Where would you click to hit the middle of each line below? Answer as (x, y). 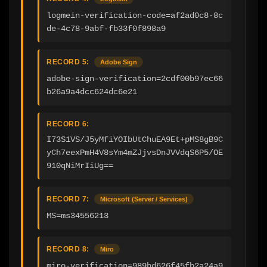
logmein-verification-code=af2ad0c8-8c (135, 15)
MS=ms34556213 (77, 215)
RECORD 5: (68, 62)
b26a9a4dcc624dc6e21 (92, 91)
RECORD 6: (68, 124)
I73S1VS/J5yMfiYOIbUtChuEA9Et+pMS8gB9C (135, 139)
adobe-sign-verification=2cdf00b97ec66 (135, 78)
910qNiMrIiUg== (80, 165)
